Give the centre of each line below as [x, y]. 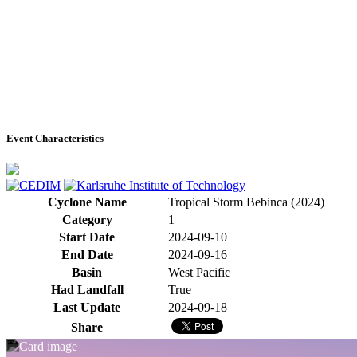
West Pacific [199, 272]
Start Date [87, 237]
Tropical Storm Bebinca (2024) [246, 202]
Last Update [87, 307]
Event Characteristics [55, 138]
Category [87, 219]
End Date [87, 254]
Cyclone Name [87, 202]
